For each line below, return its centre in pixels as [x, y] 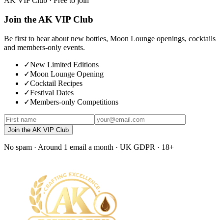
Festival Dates [52, 92]
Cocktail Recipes [56, 83]
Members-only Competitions [74, 102]
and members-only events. [44, 47]
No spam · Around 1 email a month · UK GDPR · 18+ [89, 147]
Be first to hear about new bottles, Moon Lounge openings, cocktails [110, 38]
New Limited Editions [64, 64]
